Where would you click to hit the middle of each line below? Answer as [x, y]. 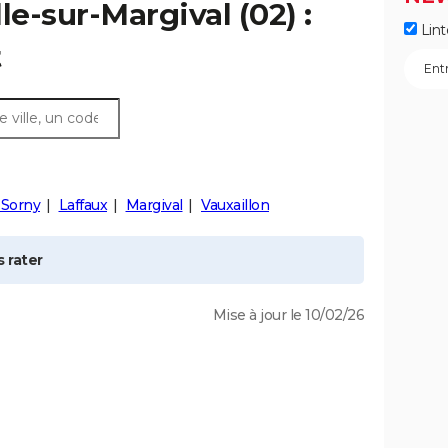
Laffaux [82, 205]
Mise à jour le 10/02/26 [288, 315]
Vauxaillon [235, 205]
